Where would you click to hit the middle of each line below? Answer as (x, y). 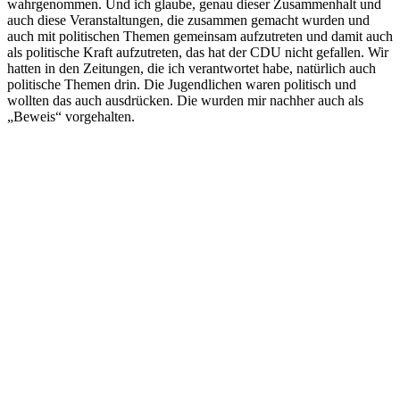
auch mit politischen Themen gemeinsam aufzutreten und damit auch (200, 36)
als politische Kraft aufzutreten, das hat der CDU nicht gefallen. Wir (198, 52)
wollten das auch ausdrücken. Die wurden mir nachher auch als (185, 100)
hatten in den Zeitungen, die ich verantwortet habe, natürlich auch (192, 68)
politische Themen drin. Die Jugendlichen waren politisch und (182, 84)
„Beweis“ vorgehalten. (71, 116)
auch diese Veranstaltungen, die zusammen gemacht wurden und (188, 20)
